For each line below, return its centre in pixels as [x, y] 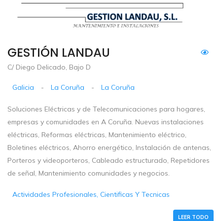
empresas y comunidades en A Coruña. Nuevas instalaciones [106, 122]
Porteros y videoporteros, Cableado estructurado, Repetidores [109, 161]
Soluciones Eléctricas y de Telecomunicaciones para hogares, [106, 109]
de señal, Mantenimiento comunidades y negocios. [89, 173]
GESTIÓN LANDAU [59, 53]
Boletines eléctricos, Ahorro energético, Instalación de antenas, [109, 148]
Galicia [23, 88]
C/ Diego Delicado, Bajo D [49, 67]
